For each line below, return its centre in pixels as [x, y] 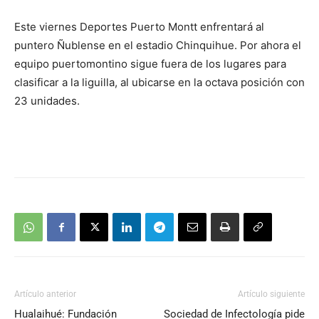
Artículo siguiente [271, 294]
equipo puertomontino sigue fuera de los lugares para [150, 63]
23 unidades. [47, 100]
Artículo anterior [45, 294]
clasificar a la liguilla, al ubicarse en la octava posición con [159, 82]
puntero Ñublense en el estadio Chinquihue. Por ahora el [158, 45]
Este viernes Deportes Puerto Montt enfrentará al [139, 26]
